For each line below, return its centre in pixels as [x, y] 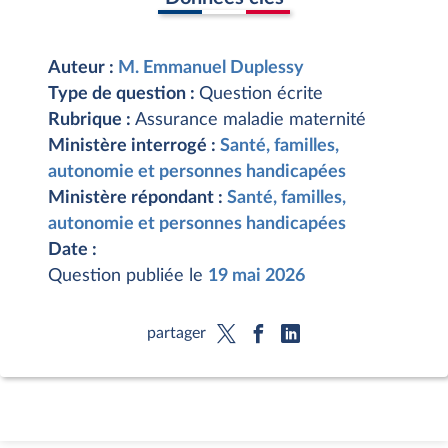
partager [176, 332]
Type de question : [123, 94]
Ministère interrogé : [134, 146]
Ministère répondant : [137, 198]
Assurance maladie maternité [250, 120]
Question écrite [261, 94]
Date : [72, 250]
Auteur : [83, 68]
